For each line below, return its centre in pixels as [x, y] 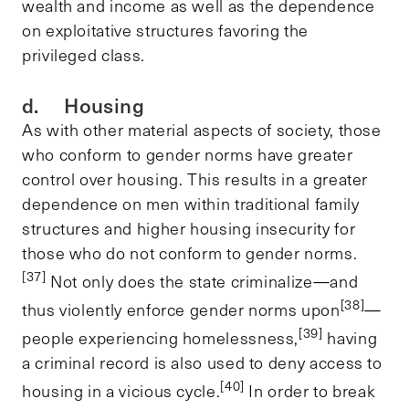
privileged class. [86, 54]
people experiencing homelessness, [161, 337]
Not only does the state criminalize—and [202, 281]
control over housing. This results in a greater [195, 178]
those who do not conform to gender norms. [190, 252]
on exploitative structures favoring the [165, 30]
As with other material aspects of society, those [202, 129]
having [350, 337]
